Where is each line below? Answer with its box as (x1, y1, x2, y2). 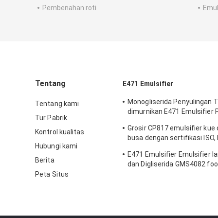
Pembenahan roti (42, 4, 96, 12)
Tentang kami (35, 100, 79, 108)
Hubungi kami (35, 142, 78, 150)
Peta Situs (35, 170, 69, 179)
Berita (35, 156, 54, 164)
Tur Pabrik (35, 114, 67, 122)
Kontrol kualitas (35, 128, 85, 136)
